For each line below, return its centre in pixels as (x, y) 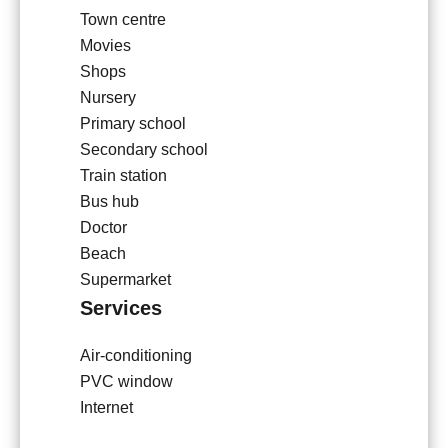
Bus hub (109, 202)
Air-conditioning (136, 356)
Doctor (103, 228)
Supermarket (125, 280)
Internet (106, 408)
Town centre (123, 20)
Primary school (133, 124)
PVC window (126, 382)
